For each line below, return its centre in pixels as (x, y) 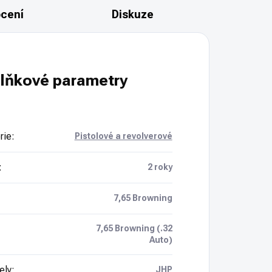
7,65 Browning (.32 (134, 229)
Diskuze (132, 15)
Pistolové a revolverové (123, 136)
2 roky (160, 167)
